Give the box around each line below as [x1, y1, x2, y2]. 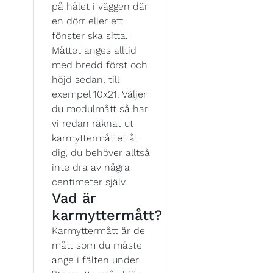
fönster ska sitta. [52, 30, 128, 41]
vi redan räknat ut [52, 118, 133, 129]
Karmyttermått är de [52, 225, 145, 236]
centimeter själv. [52, 176, 127, 188]
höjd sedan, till [52, 74, 119, 85]
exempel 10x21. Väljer [52, 88, 147, 100]
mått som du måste [52, 239, 142, 251]
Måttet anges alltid [52, 44, 136, 56]
